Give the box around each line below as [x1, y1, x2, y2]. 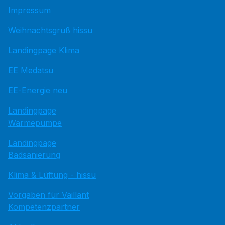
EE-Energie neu [8, 85, 67, 95]
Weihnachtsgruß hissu [8, 25, 92, 35]
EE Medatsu [8, 65, 53, 75]
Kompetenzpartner [8, 202, 80, 212]
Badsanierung [8, 150, 60, 160]
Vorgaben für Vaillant [8, 190, 89, 200]
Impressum [8, 5, 51, 15]
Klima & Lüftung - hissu [8, 170, 96, 180]
